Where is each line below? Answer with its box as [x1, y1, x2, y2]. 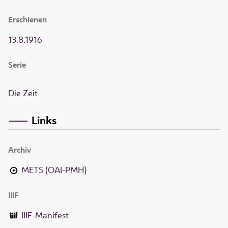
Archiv [8, 144, 31, 155]
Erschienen [8, 14, 47, 25]
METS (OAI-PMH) [21, 164, 87, 176]
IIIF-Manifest [21, 209, 69, 221]
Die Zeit [8, 88, 38, 99]
